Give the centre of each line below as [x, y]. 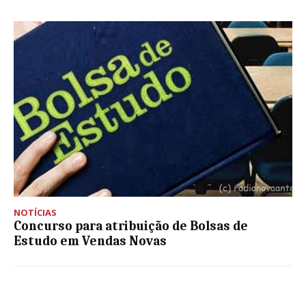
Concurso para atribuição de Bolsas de [131, 226]
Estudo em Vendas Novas [90, 241]
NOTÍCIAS [35, 212]
